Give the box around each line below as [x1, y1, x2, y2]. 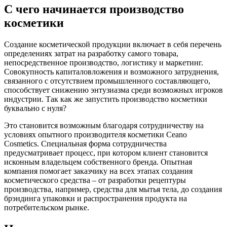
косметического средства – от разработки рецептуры [4, 175, 186, 184]
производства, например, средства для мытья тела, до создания [4, 184, 222, 194]
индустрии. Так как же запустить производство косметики [4, 94, 207, 103]
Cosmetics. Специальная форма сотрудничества [4, 139, 167, 148]
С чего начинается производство [4, 2, 184, 16]
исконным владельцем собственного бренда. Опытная [4, 157, 192, 166]
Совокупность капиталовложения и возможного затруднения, [4, 67, 219, 76]
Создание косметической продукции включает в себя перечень [4, 40, 221, 49]
